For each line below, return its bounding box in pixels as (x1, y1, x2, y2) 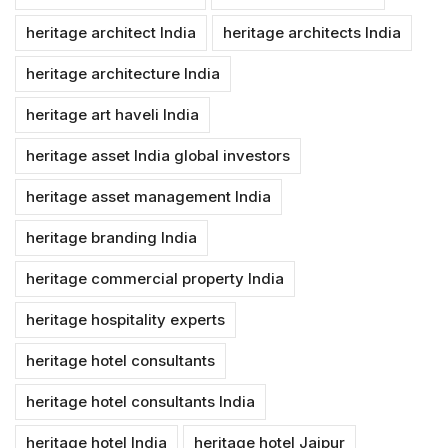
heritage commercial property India (26, 268, 284, 288)
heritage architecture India (26, 63, 220, 83)
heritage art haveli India (26, 104, 199, 124)
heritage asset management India (26, 186, 271, 206)
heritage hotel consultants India (26, 391, 255, 411)
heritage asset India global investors (26, 145, 290, 165)
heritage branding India (26, 227, 197, 247)
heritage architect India (26, 22, 196, 42)
